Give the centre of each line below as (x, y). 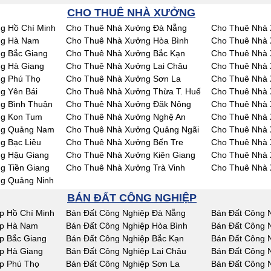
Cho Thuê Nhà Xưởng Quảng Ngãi (132, 129)
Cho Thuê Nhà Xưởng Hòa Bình (127, 41)
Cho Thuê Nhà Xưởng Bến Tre (125, 142)
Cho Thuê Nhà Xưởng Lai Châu (127, 66)
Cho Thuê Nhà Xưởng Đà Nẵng (126, 28)
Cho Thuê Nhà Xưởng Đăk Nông (129, 104)
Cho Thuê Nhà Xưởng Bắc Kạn (126, 53)
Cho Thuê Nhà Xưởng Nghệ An (126, 117)
